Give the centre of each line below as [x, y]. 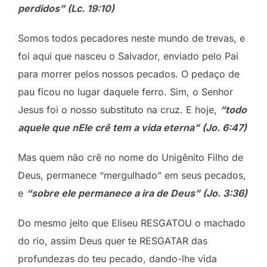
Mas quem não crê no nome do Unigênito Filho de [131, 157]
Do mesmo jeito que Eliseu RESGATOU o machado [132, 223]
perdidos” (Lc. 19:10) [66, 8]
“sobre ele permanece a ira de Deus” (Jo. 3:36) [137, 193]
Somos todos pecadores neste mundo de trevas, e [131, 38]
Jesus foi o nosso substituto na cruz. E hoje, [119, 109]
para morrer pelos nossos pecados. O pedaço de [129, 74]
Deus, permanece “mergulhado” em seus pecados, [132, 175]
